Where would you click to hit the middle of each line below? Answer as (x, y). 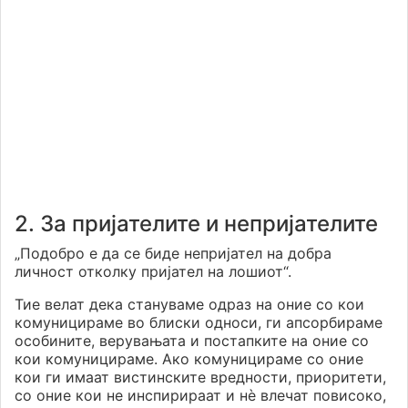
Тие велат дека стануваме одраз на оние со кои (189, 305)
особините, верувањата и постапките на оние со (192, 341)
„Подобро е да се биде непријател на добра (173, 254)
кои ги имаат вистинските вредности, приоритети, (200, 377)
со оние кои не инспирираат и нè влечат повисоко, (200, 396)
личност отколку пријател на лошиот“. (153, 272)
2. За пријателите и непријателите (196, 224)
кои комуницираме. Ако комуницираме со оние (189, 359)
